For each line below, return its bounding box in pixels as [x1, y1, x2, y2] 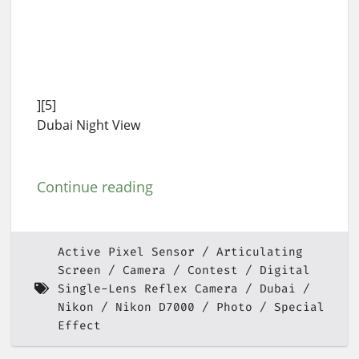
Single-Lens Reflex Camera [57, 280, 238, 296]
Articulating [216, 244, 303, 260]
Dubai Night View [37, 115, 140, 134]
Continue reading [37, 176, 153, 196]
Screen [57, 262, 101, 278]
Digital [259, 262, 310, 278]
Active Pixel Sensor [57, 244, 195, 260]
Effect [57, 317, 101, 333]
